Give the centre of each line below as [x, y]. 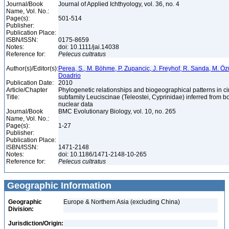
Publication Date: [30, 83]
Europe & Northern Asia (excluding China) [122, 202]
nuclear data [76, 104]
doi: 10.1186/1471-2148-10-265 [103, 154]
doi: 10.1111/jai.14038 [89, 47]
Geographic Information [58, 186]
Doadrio [70, 76]
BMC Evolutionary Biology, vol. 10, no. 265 [118, 111]
